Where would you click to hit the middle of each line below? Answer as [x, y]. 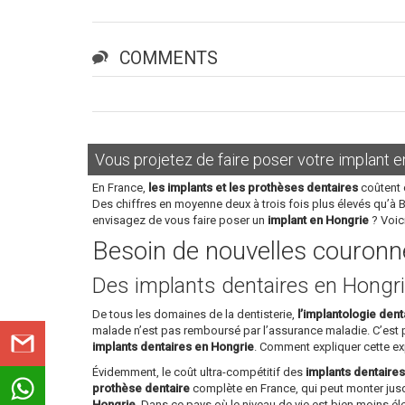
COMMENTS [168, 58]
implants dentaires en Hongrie [173, 347]
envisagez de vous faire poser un [180, 221]
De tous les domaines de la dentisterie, [195, 315]
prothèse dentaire [141, 389]
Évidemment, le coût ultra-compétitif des [199, 372]
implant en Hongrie [318, 221]
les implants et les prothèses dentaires [253, 188]
